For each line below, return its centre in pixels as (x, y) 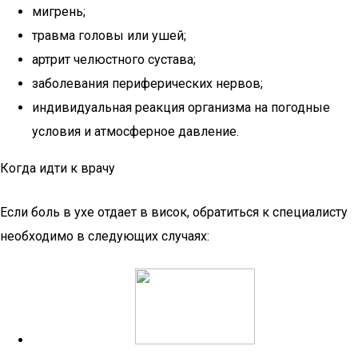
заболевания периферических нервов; (147, 84)
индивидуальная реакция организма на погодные (181, 107)
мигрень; (59, 12)
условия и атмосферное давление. (135, 131)
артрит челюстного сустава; (114, 60)
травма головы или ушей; (109, 36)
